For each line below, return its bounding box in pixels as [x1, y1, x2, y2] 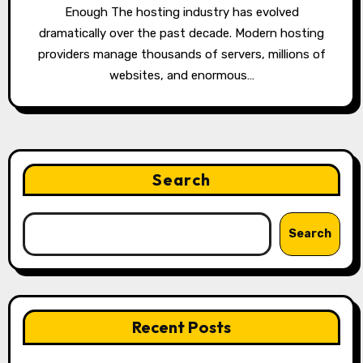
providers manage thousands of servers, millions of [37, 47, 326, 62]
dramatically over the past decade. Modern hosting [39, 26, 324, 41]
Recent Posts [132, 317, 231, 338]
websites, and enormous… [109, 68, 254, 83]
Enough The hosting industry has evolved [64, 5, 299, 20]
